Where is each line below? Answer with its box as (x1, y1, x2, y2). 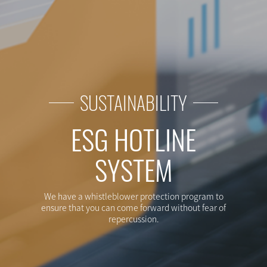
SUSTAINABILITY (80, 88, 187, 116)
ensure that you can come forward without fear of (41, 201, 226, 213)
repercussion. (108, 213, 159, 225)
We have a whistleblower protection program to (44, 190, 223, 202)
